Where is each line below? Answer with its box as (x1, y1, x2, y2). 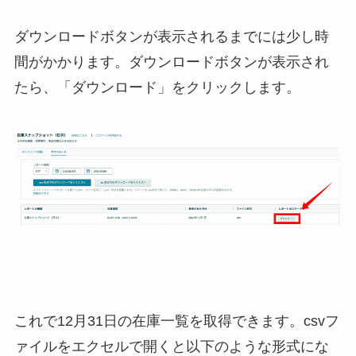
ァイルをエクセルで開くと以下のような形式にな (14, 338, 329, 354)
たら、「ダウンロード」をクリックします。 (14, 79, 300, 95)
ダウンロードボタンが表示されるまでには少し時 (14, 28, 329, 44)
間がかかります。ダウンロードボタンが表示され (14, 53, 329, 70)
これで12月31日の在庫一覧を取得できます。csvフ (14, 312, 339, 329)
